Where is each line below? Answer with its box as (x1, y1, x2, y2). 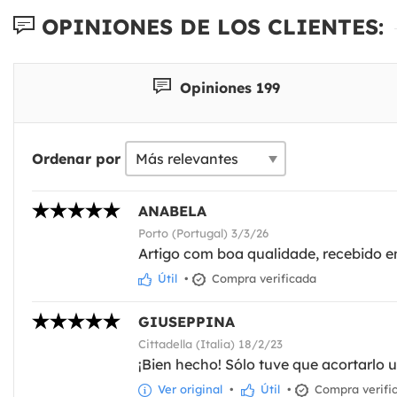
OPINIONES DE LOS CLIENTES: (35, 12, 384, 40)
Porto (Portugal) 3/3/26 (138, 225, 269, 240)
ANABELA (138, 201, 206, 220)
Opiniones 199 (175, 78, 281, 97)
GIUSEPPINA (138, 312, 235, 331)
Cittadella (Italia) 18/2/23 (138, 336, 283, 351)
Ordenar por (32, 149, 121, 167)
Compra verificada (208, 270, 316, 285)
